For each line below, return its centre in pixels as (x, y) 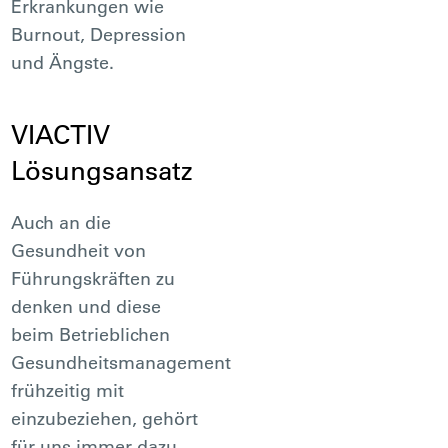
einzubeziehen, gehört (105, 418)
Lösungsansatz (102, 170)
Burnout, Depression (99, 34)
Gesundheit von (79, 250)
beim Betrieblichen (91, 334)
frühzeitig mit (68, 390)
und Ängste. (63, 62)
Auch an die (61, 222)
